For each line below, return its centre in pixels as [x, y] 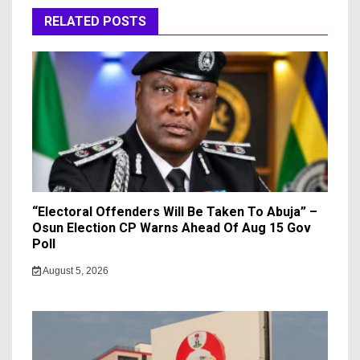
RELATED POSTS [95, 22]
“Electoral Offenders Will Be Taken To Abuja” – [175, 212]
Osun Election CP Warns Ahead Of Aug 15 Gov [172, 228]
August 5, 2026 [74, 271]
